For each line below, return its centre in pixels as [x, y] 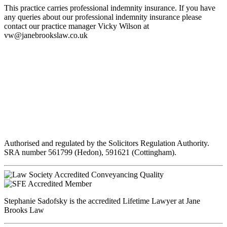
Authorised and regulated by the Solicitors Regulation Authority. [107, 143]
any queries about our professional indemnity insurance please [103, 17]
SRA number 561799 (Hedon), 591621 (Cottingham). [90, 152]
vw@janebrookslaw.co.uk [46, 35]
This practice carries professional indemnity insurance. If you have [110, 8]
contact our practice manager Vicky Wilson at [77, 26]
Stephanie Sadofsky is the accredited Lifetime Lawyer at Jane [102, 201]
